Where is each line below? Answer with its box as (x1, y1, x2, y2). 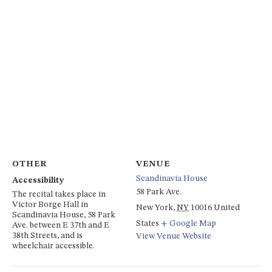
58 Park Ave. (136, 187, 182, 196)
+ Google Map (161, 219, 216, 228)
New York (136, 203, 173, 212)
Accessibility (12, 175, 64, 185)
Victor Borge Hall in (12, 200, 88, 209)
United (214, 203, 240, 212)
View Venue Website (136, 231, 211, 240)
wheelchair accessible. (12, 241, 95, 250)
